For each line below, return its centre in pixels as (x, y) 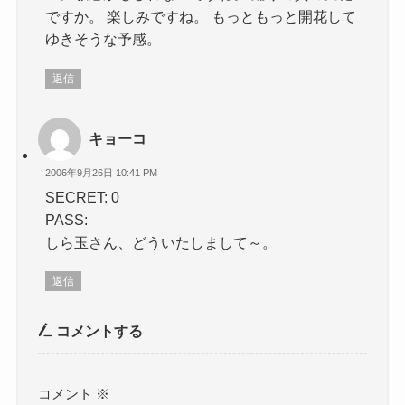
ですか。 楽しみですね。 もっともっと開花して (201, 17)
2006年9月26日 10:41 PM (102, 173)
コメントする (98, 331)
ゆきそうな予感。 (104, 39)
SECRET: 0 (83, 197)
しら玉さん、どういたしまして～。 (161, 242)
